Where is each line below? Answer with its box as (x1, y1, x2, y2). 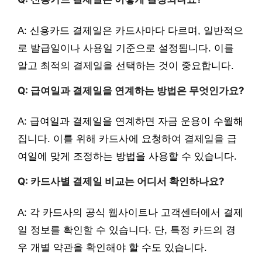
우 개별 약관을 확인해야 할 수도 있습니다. (18, 242, 207, 253)
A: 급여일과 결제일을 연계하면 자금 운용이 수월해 (18, 116, 243, 127)
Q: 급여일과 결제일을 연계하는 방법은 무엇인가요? (18, 84, 244, 96)
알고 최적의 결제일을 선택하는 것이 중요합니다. (18, 60, 234, 71)
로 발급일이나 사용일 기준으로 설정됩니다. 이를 (18, 42, 234, 54)
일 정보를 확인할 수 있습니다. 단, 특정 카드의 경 (18, 224, 236, 236)
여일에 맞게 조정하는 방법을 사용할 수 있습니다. (18, 151, 237, 163)
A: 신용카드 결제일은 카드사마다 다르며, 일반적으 (18, 25, 243, 36)
